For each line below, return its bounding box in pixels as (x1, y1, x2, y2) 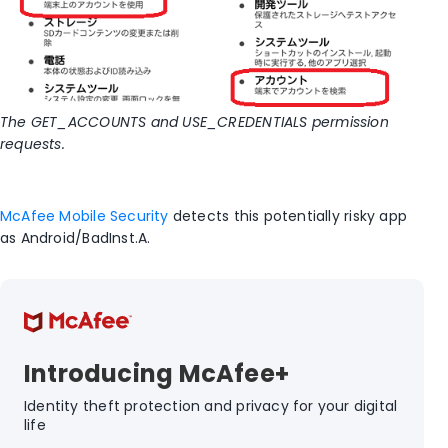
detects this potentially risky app (168, 206, 407, 227)
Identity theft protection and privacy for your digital (24, 396, 398, 417)
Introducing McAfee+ (24, 357, 289, 391)
